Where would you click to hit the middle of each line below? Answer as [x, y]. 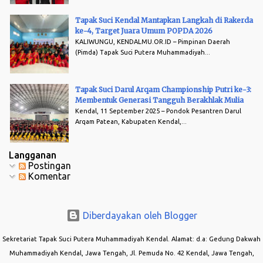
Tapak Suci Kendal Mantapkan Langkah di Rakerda [164, 20]
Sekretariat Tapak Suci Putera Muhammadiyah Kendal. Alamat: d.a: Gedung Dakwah [131, 239]
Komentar [48, 176]
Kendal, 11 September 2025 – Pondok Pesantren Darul [158, 111]
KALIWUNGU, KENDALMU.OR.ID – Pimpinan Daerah [153, 41]
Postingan [48, 165]
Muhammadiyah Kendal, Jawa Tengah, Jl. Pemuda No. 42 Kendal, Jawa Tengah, [131, 253]
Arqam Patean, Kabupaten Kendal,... [131, 121]
